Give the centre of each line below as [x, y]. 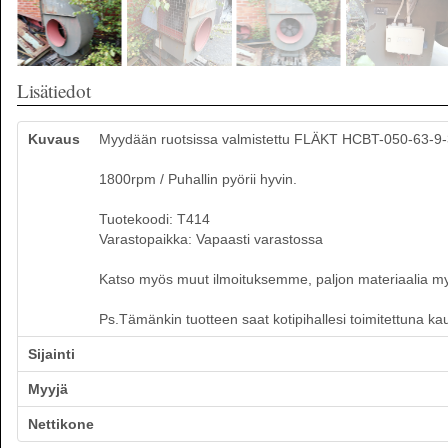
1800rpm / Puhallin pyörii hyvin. [197, 179]
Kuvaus [54, 139]
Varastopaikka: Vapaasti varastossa [210, 239]
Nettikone [61, 424]
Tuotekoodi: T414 [154, 219]
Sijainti [51, 354]
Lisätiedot [54, 90]
